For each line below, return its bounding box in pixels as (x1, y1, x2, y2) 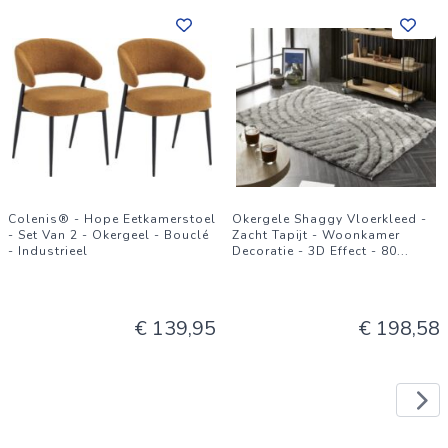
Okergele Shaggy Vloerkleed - (232, 211, 427, 227)
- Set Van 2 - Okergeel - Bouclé (8, 227, 209, 243)
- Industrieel (8, 243, 88, 259)
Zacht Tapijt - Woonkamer (232, 227, 400, 243)
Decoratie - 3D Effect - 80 (232, 243, 397, 259)
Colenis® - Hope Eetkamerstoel (8, 211, 216, 227)
